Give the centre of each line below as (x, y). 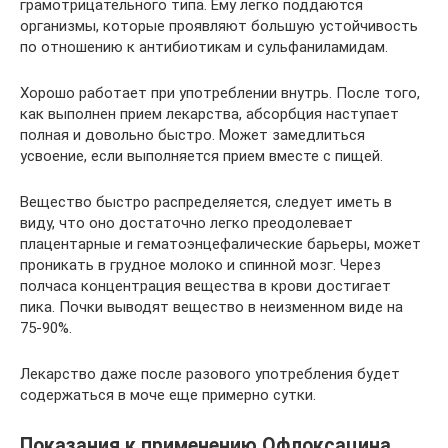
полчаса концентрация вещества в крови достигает (205, 285)
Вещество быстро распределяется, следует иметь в (206, 201)
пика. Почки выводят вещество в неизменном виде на (211, 306)
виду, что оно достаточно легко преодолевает (186, 222)
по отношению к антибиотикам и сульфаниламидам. (204, 46)
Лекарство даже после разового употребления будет (210, 373)
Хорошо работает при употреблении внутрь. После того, (220, 92)
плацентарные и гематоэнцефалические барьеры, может (220, 243)
